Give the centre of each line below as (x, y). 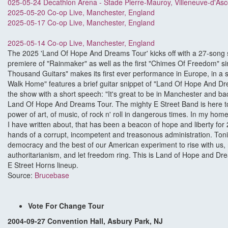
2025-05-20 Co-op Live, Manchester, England (81, 12)
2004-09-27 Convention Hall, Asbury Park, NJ (85, 221)
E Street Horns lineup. (44, 165)
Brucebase (52, 175)
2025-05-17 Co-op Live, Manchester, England (81, 23)
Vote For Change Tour (66, 206)
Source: (21, 175)
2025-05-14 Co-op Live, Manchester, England (81, 43)
